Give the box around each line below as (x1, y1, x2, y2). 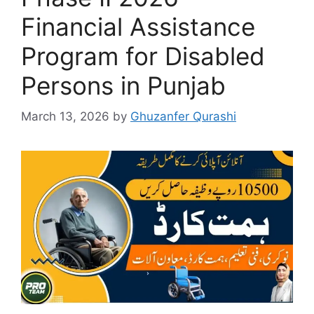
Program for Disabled (21, 41, 265, 71)
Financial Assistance (21, 11, 255, 41)
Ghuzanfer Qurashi (130, 109, 236, 124)
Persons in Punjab (21, 70, 226, 100)
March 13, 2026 (21, 109, 109, 124)
